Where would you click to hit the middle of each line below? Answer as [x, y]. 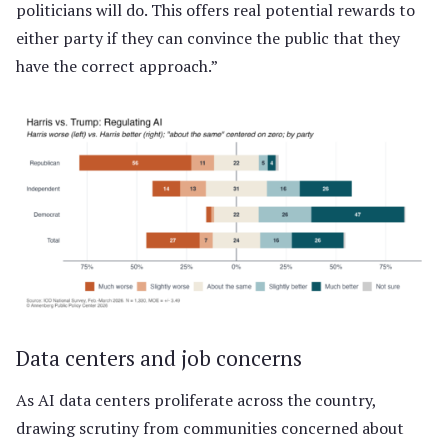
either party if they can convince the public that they [208, 37]
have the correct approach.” [117, 65]
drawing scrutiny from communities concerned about [210, 427]
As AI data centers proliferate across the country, [196, 399]
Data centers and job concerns [159, 357]
